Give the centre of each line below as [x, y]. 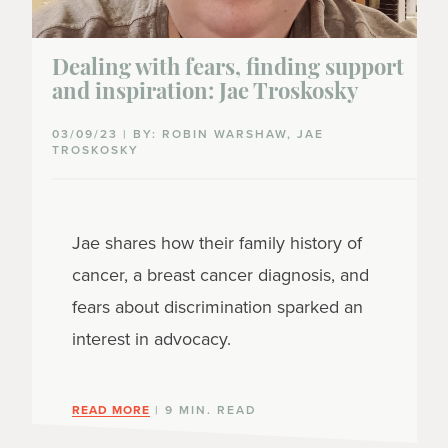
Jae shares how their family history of [216, 243]
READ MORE [110, 409]
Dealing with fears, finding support [227, 70]
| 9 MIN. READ [203, 410]
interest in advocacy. [151, 339]
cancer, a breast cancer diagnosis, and [220, 275]
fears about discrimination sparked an [217, 307]
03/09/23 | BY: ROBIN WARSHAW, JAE [187, 134]
